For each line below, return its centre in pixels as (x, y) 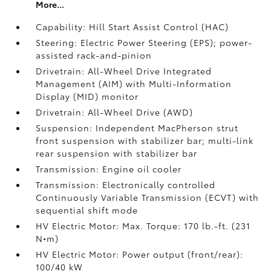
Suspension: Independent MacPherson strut (137, 128)
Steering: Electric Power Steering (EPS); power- (144, 42)
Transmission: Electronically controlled (126, 184)
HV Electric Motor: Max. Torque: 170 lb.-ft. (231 (143, 226)
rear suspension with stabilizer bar (117, 153)
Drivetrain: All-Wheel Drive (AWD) (115, 112)
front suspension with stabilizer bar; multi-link (145, 140)
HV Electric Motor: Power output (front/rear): (140, 254)
